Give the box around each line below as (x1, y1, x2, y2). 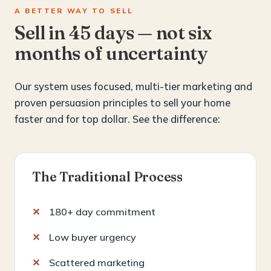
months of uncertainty (15, 41, 207, 65)
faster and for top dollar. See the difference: (15, 112, 220, 125)
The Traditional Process (32, 168, 183, 185)
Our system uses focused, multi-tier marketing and (15, 79, 252, 93)
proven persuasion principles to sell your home (15, 96, 230, 109)
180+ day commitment (49, 205, 155, 218)
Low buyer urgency (49, 230, 136, 243)
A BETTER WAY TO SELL (15, 5, 134, 15)
